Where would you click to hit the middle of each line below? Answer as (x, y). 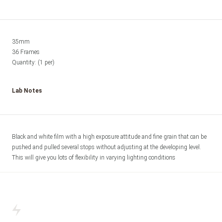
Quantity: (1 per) (34, 62)
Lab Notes (27, 91)
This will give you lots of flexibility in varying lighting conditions (94, 158)
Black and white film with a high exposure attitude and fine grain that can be (109, 137)
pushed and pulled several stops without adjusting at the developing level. (107, 147)
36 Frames (26, 52)
